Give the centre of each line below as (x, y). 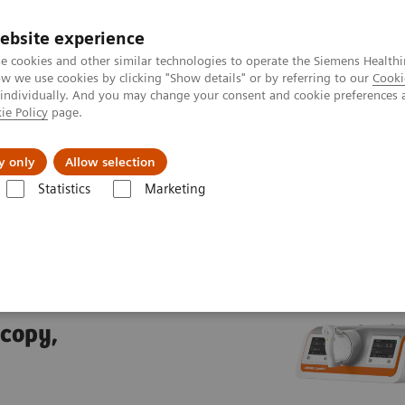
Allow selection (110, 162)
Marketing (174, 189)
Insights (84, 148)
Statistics (64, 189)
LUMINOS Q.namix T (231, 207)
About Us (213, 148)
